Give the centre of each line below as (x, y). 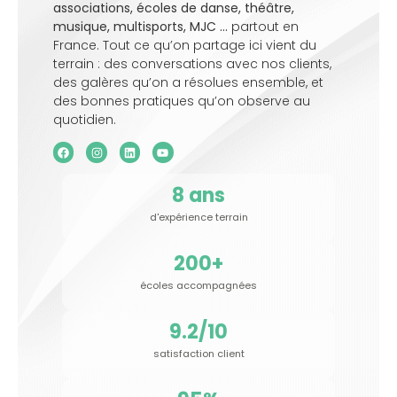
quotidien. (85, 119)
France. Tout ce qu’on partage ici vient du (185, 45)
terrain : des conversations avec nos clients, (192, 63)
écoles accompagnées (198, 285)
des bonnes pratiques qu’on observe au (182, 101)
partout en (263, 26)
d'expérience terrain (198, 217)
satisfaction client (198, 353)
